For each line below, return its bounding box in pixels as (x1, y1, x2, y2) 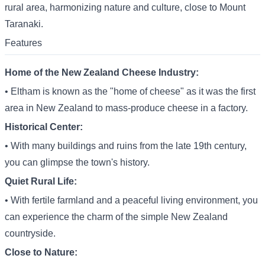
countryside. (5, 228, 56, 238)
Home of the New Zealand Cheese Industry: (5, 67, 199, 77)
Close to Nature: (5, 247, 77, 257)
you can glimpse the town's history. (5, 157, 150, 167)
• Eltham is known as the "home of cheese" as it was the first (5, 86, 256, 96)
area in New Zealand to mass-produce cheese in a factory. (5, 103, 248, 113)
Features (5, 38, 42, 48)
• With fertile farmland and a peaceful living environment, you (5, 195, 258, 205)
